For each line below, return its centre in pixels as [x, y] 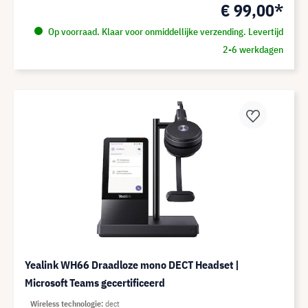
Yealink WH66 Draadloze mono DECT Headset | [132, 265]
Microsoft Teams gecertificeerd [95, 283]
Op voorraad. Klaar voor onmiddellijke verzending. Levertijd [164, 32]
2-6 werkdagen [253, 49]
